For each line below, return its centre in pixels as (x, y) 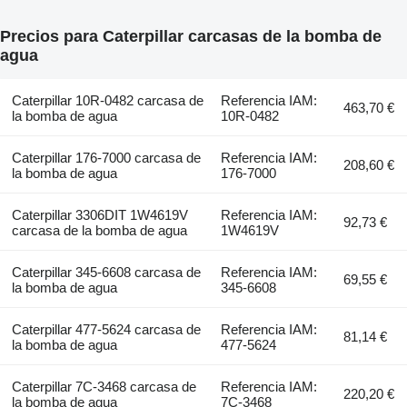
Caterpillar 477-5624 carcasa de (106, 330)
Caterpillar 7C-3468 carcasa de (104, 387)
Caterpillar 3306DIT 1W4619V (99, 215)
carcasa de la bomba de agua (99, 231)
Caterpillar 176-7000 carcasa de (106, 158)
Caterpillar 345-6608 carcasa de (106, 273)
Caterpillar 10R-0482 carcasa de (107, 101)
